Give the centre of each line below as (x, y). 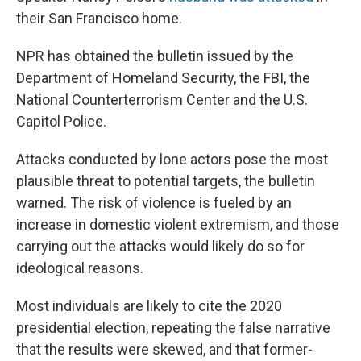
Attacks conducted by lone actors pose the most (172, 159)
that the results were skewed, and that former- (164, 349)
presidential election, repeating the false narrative (173, 328)
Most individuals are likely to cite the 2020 (149, 306)
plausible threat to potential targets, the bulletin (166, 181)
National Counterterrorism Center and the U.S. (162, 100)
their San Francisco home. (99, 18)
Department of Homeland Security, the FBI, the (163, 78)
